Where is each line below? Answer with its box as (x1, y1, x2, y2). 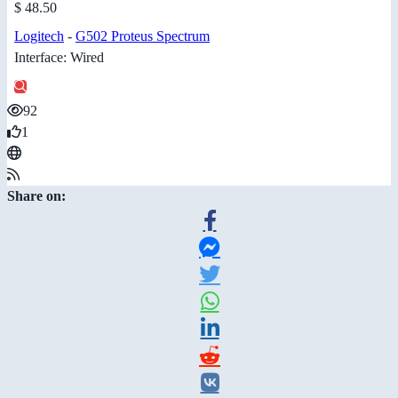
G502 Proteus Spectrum (76, 28, 210, 44)
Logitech (14, 28, 64, 44)
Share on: (7, 187, 66, 203)
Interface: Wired (14, 49, 104, 65)
